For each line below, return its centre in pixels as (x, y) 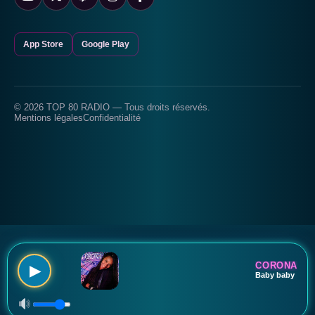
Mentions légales (49, 118)
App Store (43, 44)
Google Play (105, 44)
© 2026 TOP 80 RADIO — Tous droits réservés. (112, 107)
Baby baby (275, 275)
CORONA (276, 266)
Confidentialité (112, 118)
